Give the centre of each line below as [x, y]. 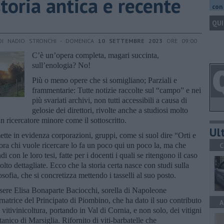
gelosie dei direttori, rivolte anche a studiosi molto [110, 110]
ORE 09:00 [180, 40]
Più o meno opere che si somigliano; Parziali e [104, 80]
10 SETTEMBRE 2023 [130, 40]
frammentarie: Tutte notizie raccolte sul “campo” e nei [116, 90]
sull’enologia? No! [61, 65]
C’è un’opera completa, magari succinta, [95, 55]
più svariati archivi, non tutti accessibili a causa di [109, 100]
